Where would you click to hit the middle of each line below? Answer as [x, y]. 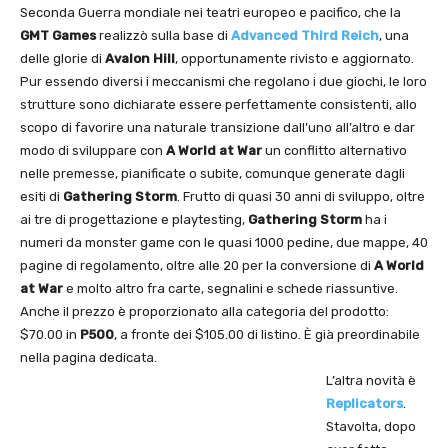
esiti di [41, 197]
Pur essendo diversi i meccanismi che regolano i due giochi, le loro [223, 82]
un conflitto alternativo [334, 151]
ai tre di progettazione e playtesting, [134, 220]
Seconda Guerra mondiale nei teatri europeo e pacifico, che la [210, 13]
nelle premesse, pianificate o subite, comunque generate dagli [212, 174]
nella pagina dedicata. [88, 358]
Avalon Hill [140, 59]
